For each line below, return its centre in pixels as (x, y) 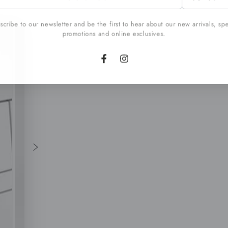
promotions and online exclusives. (114, 34)
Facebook (119, 64)
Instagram (139, 64)
